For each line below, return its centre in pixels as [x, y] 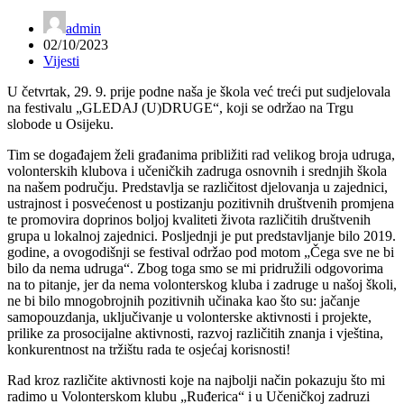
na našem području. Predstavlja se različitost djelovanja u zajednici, [197, 187]
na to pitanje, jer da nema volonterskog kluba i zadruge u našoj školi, [202, 284]
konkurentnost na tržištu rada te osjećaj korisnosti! [149, 349]
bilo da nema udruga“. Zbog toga [103, 268]
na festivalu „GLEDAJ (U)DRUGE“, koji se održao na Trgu [180, 107]
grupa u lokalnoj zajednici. [84, 235]
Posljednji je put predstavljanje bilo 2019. [279, 235]
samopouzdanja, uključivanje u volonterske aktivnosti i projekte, [189, 317]
